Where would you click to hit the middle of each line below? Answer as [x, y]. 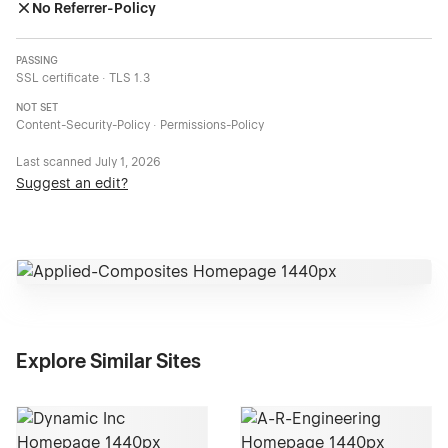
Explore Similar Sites [108, 361]
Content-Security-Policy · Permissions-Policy [140, 125]
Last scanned [55, 162]
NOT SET [37, 108]
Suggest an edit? [72, 183]
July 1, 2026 [128, 162]
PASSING [37, 61]
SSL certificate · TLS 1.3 [83, 78]
